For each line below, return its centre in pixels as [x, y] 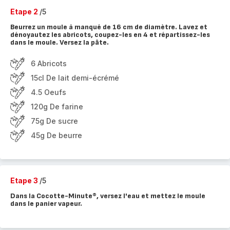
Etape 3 [25, 180]
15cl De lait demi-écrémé [75, 78]
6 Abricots [49, 63]
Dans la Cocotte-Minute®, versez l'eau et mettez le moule [108, 196]
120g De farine [57, 107]
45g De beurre [56, 135]
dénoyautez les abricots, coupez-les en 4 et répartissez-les [110, 35]
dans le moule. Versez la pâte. [60, 42]
